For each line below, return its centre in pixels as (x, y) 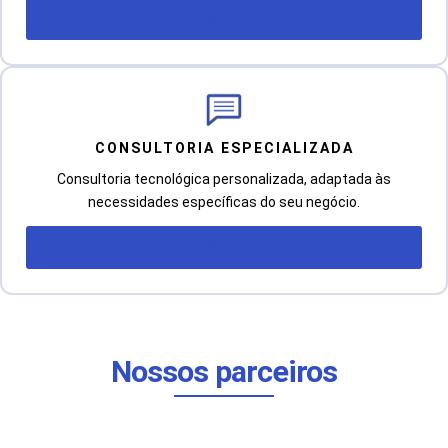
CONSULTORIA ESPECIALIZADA (224, 147)
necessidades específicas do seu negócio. (224, 201)
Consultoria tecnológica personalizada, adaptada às (224, 178)
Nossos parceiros (224, 371)
